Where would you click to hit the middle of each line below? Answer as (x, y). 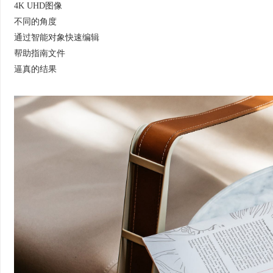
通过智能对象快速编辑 (57, 37)
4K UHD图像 (38, 6)
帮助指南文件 (40, 53)
